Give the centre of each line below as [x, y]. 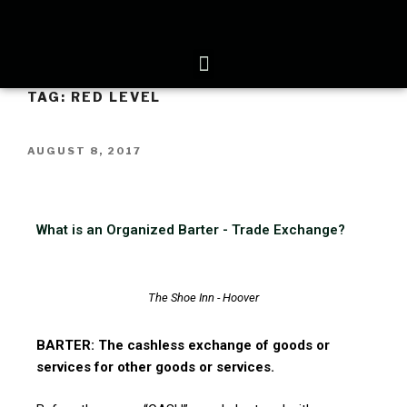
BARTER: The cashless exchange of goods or [183, 346]
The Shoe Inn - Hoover [203, 297]
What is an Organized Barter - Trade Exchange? [191, 230]
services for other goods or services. [155, 367]
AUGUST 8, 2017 [84, 150]
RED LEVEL [116, 97]
